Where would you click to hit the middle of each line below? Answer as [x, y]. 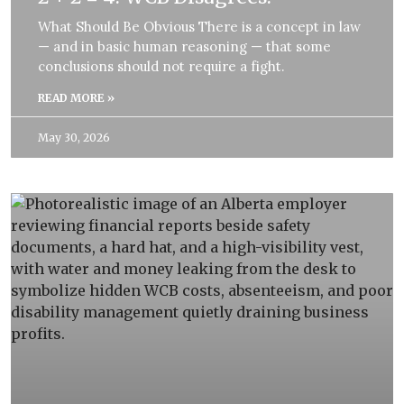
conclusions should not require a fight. [161, 67]
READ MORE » [76, 98]
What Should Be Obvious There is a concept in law [199, 27]
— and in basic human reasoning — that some [184, 47]
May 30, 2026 [74, 138]
